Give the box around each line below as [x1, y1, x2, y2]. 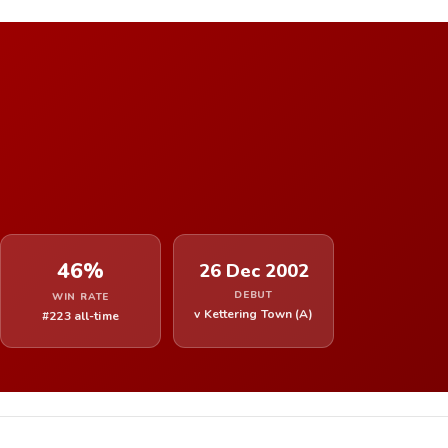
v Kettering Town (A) [194, 305, 313, 322]
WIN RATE [51, 289, 110, 304]
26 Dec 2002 [198, 257, 309, 284]
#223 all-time [42, 307, 119, 324]
